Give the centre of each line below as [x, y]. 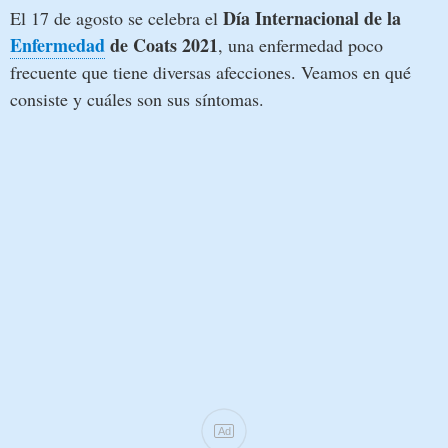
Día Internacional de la [312, 17]
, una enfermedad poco [300, 44]
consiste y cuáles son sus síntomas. [137, 98]
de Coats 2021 [161, 44]
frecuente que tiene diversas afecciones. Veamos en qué [210, 71]
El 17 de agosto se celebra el [116, 17]
